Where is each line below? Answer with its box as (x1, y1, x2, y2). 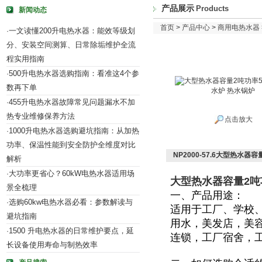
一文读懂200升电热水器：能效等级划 (9, 26, 135, 35)
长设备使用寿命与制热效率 (6, 240, 98, 249)
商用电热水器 (218, 23, 260, 32)
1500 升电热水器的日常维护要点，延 (9, 226, 134, 235)
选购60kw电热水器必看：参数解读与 (9, 198, 133, 206)
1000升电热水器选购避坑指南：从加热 (9, 126, 139, 135)
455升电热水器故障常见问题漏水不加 (9, 98, 135, 106)
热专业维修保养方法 (6, 112, 75, 120)
